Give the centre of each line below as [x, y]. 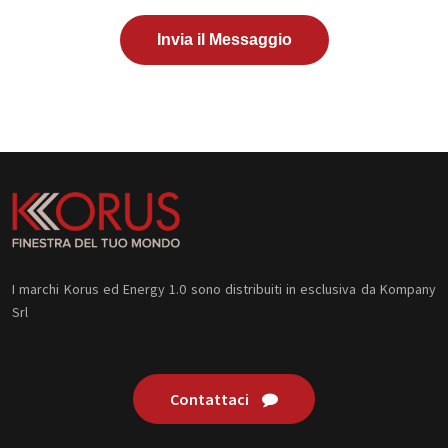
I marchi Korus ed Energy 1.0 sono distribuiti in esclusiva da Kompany [224, 288]
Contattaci [211, 398]
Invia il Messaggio [224, 39]
